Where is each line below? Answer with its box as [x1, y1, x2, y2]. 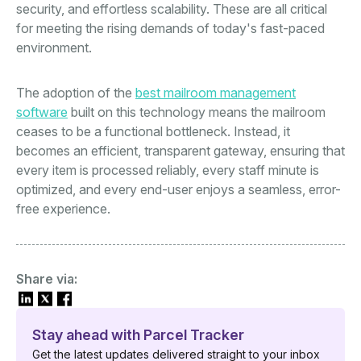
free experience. [16, 201, 110, 218]
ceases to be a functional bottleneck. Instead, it [16, 123, 290, 140]
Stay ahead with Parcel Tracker [32, 326, 244, 344]
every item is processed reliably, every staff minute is [16, 162, 319, 179]
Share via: [16, 271, 77, 288]
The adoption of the [16, 85, 135, 102]
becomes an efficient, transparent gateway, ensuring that [16, 143, 345, 160]
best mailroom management [135, 85, 296, 102]
